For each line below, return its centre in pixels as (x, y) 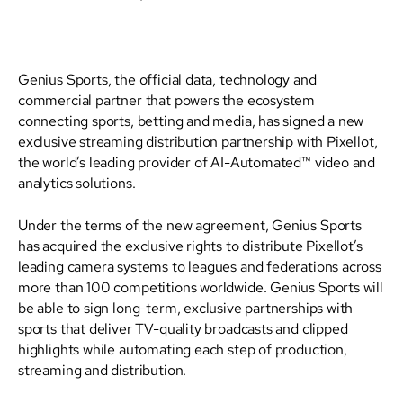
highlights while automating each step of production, (183, 349)
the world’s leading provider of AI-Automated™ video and (197, 162)
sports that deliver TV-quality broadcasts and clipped (183, 328)
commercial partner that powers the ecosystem (167, 100)
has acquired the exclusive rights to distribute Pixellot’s (190, 246)
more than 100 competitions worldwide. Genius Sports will (201, 287)
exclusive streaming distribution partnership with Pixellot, (198, 141)
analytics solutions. (77, 183)
